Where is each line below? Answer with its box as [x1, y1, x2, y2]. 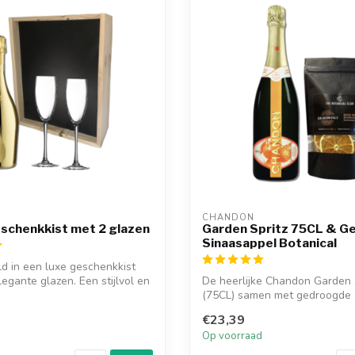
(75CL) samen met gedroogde [202, 287, 351, 303]
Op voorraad [202, 329, 262, 344]
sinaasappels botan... [202, 301, 308, 317]
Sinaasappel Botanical [202, 235, 337, 250]
